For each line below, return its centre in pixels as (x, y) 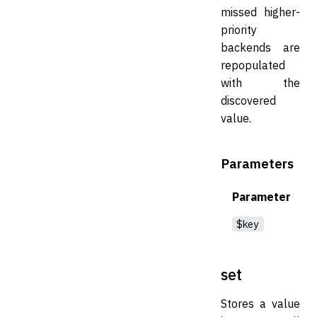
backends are (260, 47)
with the (260, 82)
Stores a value (260, 303)
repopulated (253, 65)
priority (239, 29)
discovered (248, 100)
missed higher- (260, 12)
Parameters (257, 163)
